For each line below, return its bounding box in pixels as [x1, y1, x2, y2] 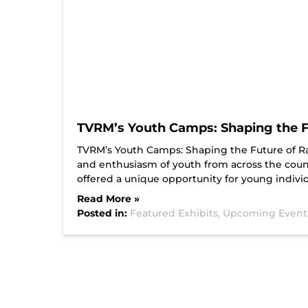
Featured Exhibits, [130, 207, 223, 219]
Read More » [77, 192, 140, 205]
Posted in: [77, 207, 130, 219]
